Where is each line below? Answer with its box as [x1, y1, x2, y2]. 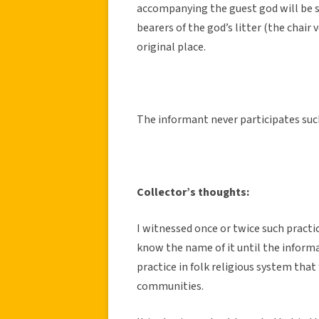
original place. [137, 38, 206, 55]
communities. [137, 278, 204, 294]
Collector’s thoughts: [137, 184, 249, 200]
